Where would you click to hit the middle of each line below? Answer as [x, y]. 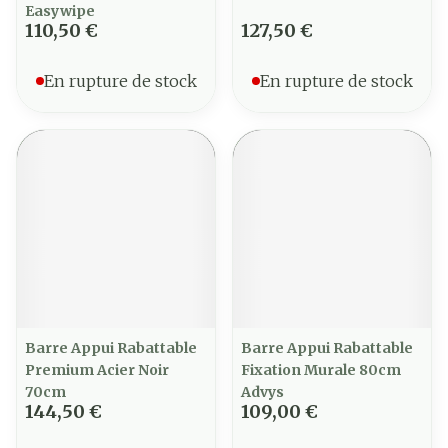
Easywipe [60, 11]
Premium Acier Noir [97, 370]
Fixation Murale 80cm [321, 370]
